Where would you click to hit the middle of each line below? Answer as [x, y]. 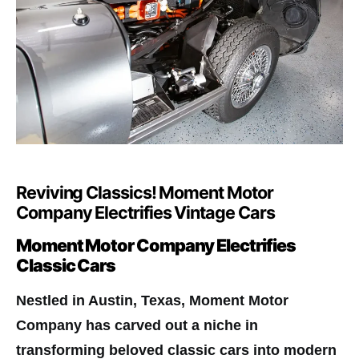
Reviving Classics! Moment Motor [145, 193]
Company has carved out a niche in [137, 326]
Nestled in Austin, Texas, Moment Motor [152, 301]
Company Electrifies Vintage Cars [145, 213]
